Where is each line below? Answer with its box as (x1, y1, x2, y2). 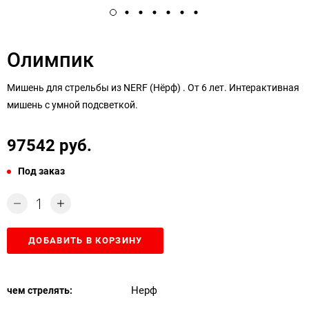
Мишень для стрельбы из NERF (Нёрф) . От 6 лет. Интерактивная (7, 81, 299, 93)
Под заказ (18, 165, 65, 177)
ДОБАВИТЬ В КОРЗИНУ (28, 235, 143, 246)
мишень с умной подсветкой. (7, 99, 138, 110)
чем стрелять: (7, 284, 72, 296)
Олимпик (7, 48, 94, 72)
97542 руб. (7, 135, 92, 155)
